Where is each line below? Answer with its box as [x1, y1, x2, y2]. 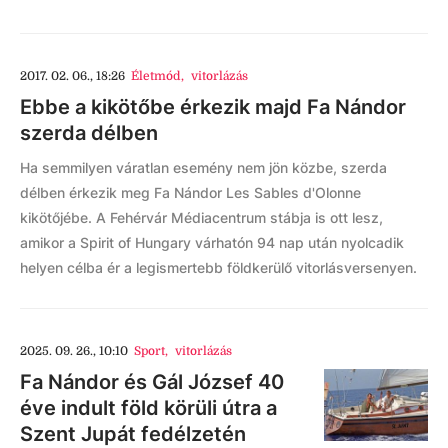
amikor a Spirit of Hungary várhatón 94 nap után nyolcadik [20, 234, 404, 251]
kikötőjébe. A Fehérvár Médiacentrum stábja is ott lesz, [20, 209, 383, 226]
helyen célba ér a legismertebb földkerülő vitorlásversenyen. [20, 259, 417, 276]
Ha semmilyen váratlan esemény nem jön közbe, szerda [20, 159, 387, 176]
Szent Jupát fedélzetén [20, 422, 246, 446]
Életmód [131, 69, 182, 83]
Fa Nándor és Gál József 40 [20, 370, 284, 394]
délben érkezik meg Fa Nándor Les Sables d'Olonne [20, 184, 361, 201]
